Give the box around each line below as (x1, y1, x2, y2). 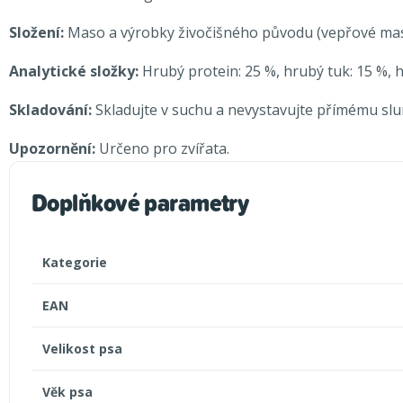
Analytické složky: (9, 61, 142, 82)
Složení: (9, 22, 64, 43)
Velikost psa (42, 340, 122, 358)
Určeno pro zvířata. (95, 139, 229, 159)
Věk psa (42, 383, 93, 401)
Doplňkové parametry (31, 184, 249, 222)
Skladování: (9, 100, 95, 121)
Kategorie (42, 254, 107, 272)
